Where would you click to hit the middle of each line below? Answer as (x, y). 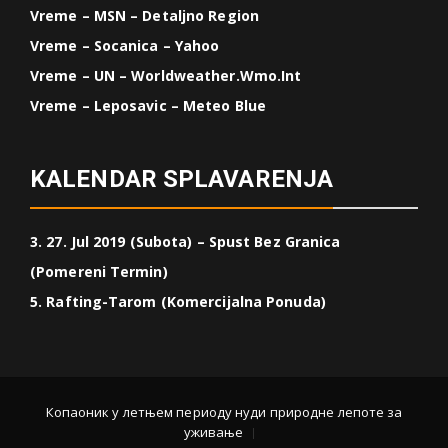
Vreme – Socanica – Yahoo (125, 46)
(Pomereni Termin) (99, 272)
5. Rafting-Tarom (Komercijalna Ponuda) (178, 302)
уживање (213, 432)
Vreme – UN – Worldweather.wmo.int (166, 76)
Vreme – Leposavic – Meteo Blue (148, 106)
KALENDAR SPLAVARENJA (181, 179)
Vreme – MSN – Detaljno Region (144, 16)
